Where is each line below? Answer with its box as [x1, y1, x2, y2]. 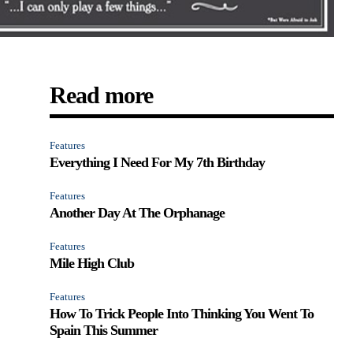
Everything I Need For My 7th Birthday [50, 154, 266, 171]
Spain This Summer [50, 322, 158, 339]
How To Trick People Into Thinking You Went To [50, 306, 314, 322]
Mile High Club [50, 255, 135, 272]
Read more [50, 82, 154, 109]
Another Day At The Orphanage [50, 205, 225, 221]
